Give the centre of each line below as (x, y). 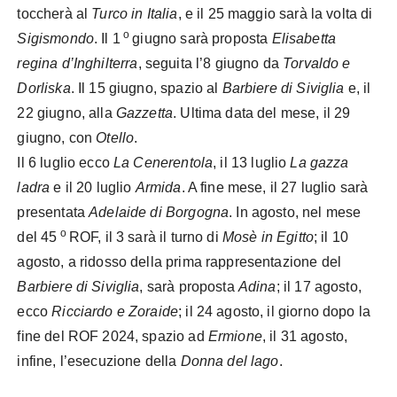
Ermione (235, 336)
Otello (115, 137)
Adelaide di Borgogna (159, 212)
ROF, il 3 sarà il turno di (145, 237)
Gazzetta (144, 113)
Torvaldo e (317, 63)
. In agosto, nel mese (295, 212)
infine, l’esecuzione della (99, 361)
